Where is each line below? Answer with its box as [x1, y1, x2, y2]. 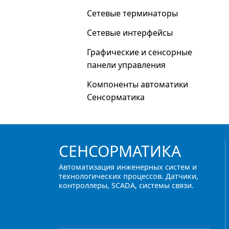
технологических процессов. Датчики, [59, 171, 198, 181]
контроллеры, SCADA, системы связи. [59, 180, 194, 190]
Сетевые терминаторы [87, 8, 178, 19]
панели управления [87, 59, 166, 71]
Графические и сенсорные [87, 47, 192, 58]
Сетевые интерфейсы [87, 27, 173, 38]
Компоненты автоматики [87, 79, 188, 90]
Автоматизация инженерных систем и [59, 162, 197, 172]
